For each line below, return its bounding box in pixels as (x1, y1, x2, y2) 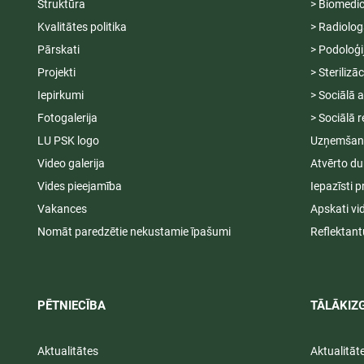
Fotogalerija (37, 111, 97, 125)
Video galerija (37, 157, 105, 171)
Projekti (37, 66, 76, 80)
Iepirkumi (37, 89, 84, 102)
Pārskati (37, 43, 80, 57)
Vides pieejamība (37, 180, 122, 193)
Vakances (37, 202, 87, 216)
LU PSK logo (37, 134, 99, 148)
